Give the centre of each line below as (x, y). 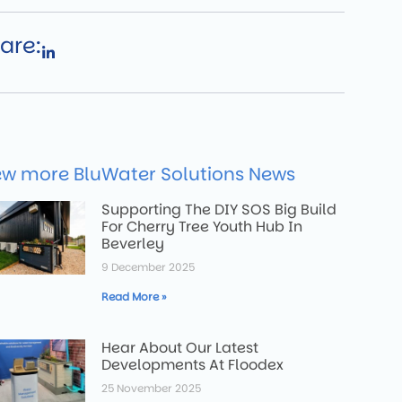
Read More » (135, 297)
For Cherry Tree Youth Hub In (202, 227)
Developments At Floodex (193, 365)
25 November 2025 (152, 388)
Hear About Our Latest (180, 348)
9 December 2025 (149, 267)
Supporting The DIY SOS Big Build (219, 210)
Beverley (133, 244)
